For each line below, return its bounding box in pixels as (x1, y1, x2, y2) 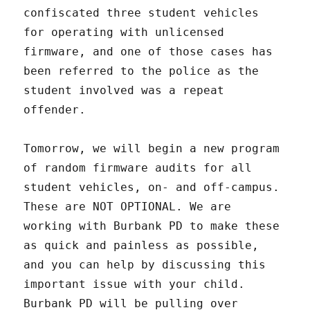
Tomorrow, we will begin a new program (24, 142, 280, 156)
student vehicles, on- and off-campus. (24, 181, 280, 194)
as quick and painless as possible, (24, 239, 259, 253)
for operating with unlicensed (24, 26, 225, 39)
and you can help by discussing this (24, 258, 266, 272)
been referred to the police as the (24, 64, 259, 78)
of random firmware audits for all (24, 161, 253, 175)
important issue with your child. (24, 277, 246, 291)
